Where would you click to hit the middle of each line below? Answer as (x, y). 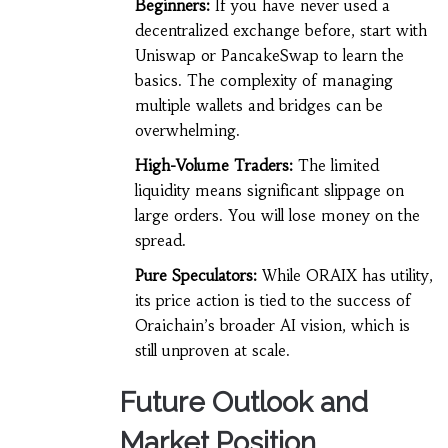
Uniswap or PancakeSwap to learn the (269, 56)
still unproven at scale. (212, 351)
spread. (160, 241)
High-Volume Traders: (213, 166)
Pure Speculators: (195, 276)
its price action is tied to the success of (272, 301)
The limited (335, 166)
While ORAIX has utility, (344, 276)
